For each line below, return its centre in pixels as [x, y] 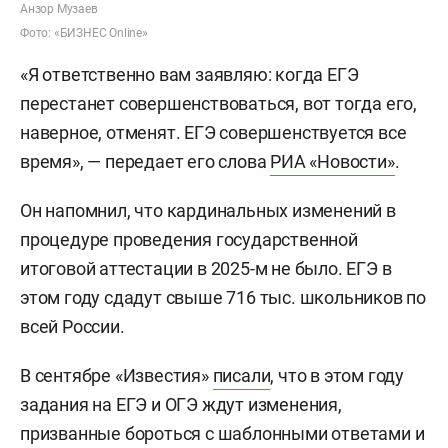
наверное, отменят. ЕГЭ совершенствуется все [213, 132]
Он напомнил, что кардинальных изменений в [208, 210]
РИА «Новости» [332, 161]
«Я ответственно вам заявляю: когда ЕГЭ [189, 74]
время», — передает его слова [145, 161]
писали [241, 375]
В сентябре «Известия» [116, 375]
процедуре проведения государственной [189, 239]
